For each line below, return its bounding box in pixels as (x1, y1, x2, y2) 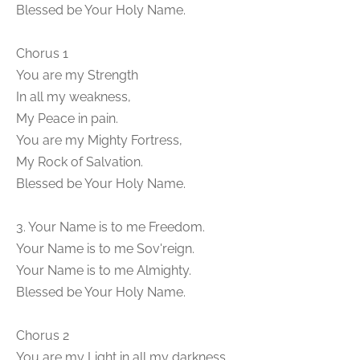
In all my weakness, (16, 89, 131, 104)
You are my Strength (16, 67, 138, 83)
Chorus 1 (16, 46, 68, 61)
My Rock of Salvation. (16, 154, 143, 170)
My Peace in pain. (16, 111, 118, 126)
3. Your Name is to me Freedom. (16, 219, 205, 235)
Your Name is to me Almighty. (16, 263, 191, 278)
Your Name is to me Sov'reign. (16, 241, 194, 256)
